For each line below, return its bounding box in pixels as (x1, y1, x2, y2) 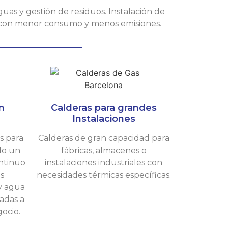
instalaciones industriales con (45, 158, 162, 168)
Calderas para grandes (50, 102, 157, 114)
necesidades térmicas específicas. (36, 170, 171, 180)
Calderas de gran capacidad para (38, 133, 169, 144)
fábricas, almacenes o (61, 146, 147, 156)
